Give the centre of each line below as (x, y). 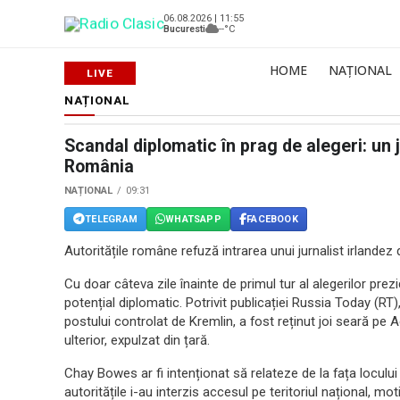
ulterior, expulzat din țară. (137, 340)
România (99, 167)
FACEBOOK (272, 219)
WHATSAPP (193, 219)
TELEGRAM (111, 219)
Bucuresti (184, 29)
